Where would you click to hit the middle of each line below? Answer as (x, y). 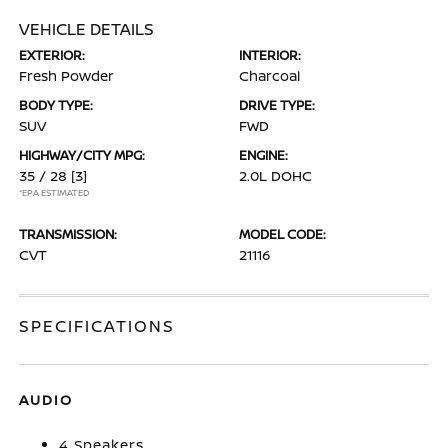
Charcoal (269, 75)
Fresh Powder (67, 75)
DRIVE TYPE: (277, 104)
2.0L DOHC (275, 175)
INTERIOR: (270, 54)
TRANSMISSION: (68, 233)
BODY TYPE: (56, 104)
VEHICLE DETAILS (87, 28)
